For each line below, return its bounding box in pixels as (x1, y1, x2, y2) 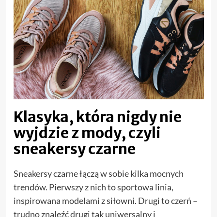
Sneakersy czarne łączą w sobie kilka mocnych (13, 168, 184, 179)
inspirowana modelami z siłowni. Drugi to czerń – (13, 195, 198, 206)
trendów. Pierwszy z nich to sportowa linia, (13, 182, 173, 193)
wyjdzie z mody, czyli (13, 124, 161, 142)
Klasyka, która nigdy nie (13, 108, 182, 126)
